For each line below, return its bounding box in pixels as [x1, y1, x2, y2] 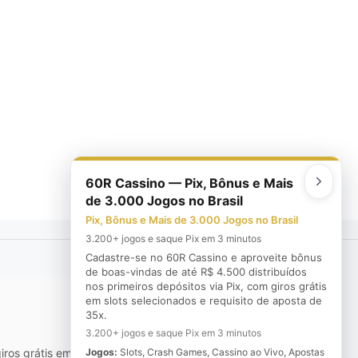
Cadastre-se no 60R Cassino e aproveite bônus [86, 251, 322, 264]
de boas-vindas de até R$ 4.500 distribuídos [86, 265, 307, 278]
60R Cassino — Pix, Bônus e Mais [86, 175, 293, 191]
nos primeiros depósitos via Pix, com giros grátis [86, 280, 327, 292]
